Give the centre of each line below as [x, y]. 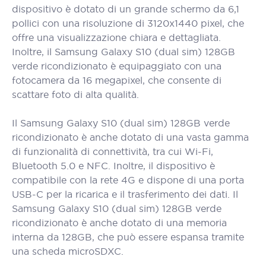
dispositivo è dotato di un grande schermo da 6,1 [126, 9]
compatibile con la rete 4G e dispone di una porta [128, 180]
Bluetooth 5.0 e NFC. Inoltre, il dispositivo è [113, 166]
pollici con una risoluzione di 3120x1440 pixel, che [128, 23]
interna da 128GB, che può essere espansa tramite [128, 237]
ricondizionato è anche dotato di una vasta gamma [130, 137]
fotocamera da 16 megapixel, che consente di [117, 80]
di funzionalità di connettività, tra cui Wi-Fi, [113, 151]
